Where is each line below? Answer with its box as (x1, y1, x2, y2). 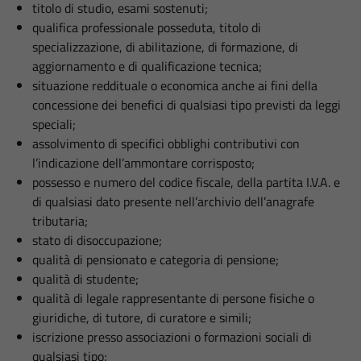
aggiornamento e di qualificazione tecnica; (32, 56, 262, 76)
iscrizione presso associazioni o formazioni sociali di (32, 327, 312, 346)
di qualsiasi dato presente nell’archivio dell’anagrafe (32, 192, 314, 211)
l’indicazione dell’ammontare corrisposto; (32, 153, 255, 172)
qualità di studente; (32, 269, 139, 288)
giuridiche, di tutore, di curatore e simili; (32, 308, 251, 327)
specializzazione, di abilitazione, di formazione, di (32, 37, 298, 56)
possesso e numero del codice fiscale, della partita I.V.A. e (32, 172, 340, 192)
